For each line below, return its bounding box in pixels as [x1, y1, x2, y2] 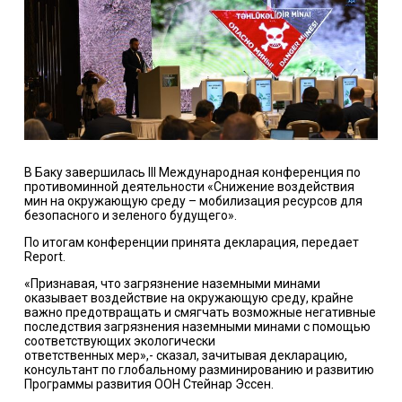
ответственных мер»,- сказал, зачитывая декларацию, [23, 348, 347, 363]
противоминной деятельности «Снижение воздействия [23, 179, 354, 195]
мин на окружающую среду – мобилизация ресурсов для [23, 194, 363, 209]
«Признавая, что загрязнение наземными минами [23, 276, 320, 292]
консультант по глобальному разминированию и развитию [23, 363, 374, 378]
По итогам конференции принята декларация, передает [23, 235, 359, 250]
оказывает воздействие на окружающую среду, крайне [23, 291, 354, 306]
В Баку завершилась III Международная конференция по [23, 165, 361, 180]
